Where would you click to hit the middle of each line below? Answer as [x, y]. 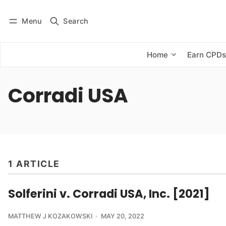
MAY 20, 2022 [122, 216]
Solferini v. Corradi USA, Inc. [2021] [109, 193]
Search [76, 21]
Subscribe [75, 28]
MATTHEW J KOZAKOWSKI [50, 216]
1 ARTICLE [34, 163]
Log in [28, 28]
